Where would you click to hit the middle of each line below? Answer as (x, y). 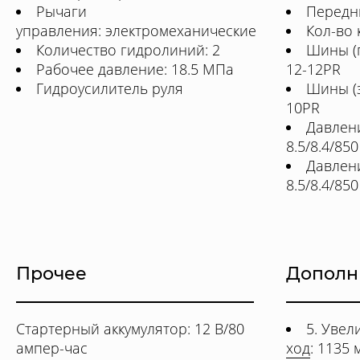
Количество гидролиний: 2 (128, 50)
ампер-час (52, 348)
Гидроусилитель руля (110, 88)
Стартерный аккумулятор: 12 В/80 (130, 329)
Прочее (51, 274)
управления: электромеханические (136, 31)
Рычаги (61, 11)
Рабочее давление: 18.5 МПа (135, 69)
